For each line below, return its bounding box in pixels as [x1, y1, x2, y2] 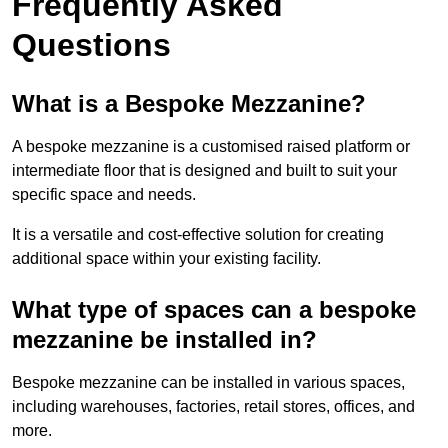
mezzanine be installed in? [12, 326, 317, 354]
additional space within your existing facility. [12, 250, 321, 268]
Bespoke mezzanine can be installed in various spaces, [12, 374, 405, 392]
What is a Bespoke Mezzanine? [12, 90, 366, 118]
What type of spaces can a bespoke [12, 296, 416, 324]
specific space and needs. [12, 186, 196, 204]
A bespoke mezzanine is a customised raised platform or [12, 138, 410, 156]
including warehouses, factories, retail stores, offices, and [12, 398, 415, 416]
